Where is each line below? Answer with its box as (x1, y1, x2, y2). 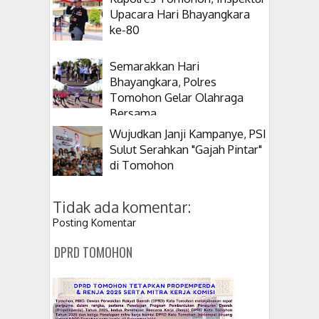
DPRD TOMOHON (54, 243, 132, 262)
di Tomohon (110, 157, 174, 173)
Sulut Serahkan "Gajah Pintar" (110, 142, 262, 157)
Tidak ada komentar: (53, 197, 191, 217)
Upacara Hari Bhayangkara (110, 6, 250, 22)
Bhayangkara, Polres (110, 74, 216, 90)
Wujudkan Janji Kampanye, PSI (110, 126, 266, 142)
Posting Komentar (53, 216, 136, 229)
